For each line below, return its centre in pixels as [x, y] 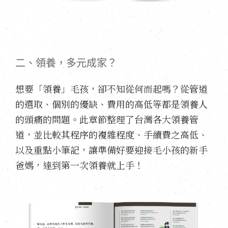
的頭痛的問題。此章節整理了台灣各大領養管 [107, 119]
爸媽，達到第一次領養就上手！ [79, 165]
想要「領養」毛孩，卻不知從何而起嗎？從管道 [111, 88]
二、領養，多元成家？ [66, 63]
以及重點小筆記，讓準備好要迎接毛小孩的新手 [111, 149]
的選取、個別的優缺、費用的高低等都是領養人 [111, 104]
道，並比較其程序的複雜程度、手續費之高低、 [111, 134]
